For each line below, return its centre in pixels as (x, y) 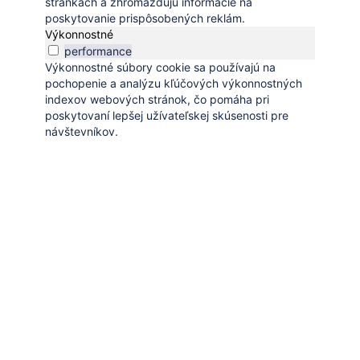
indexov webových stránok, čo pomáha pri (157, 99)
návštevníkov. (82, 131)
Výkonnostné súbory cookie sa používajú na (160, 67)
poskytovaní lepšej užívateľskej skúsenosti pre (167, 115)
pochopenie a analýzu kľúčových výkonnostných (174, 83)
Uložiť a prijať (194, 161)
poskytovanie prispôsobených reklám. (145, 18)
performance (98, 51)
